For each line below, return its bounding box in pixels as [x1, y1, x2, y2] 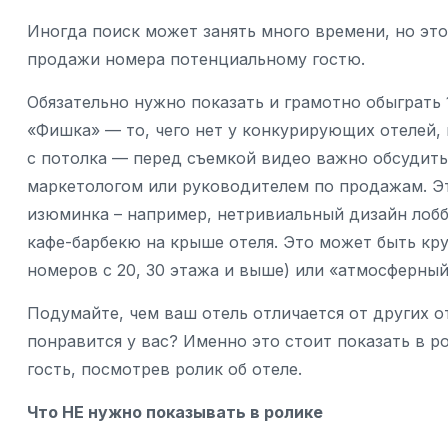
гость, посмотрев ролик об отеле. [27, 359, 302, 380]
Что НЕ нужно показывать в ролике [27, 402, 323, 423]
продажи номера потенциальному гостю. [27, 49, 365, 70]
